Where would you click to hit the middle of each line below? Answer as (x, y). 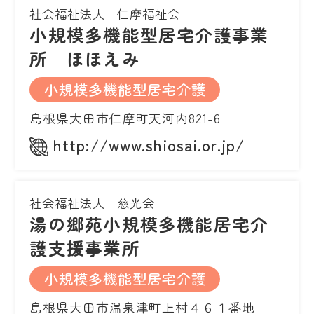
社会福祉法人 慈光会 (93, 203)
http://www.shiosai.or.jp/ (149, 145)
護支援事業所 (85, 248)
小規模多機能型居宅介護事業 (149, 35)
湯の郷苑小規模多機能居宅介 (149, 224)
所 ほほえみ (85, 59)
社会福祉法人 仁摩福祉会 (105, 14)
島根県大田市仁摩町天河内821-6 (125, 118)
